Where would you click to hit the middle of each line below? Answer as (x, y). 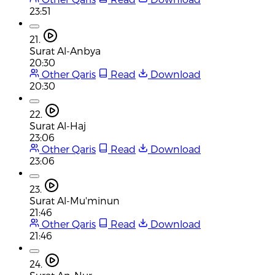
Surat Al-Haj (58, 125)
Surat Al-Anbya (65, 50)
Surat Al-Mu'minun (75, 200)
